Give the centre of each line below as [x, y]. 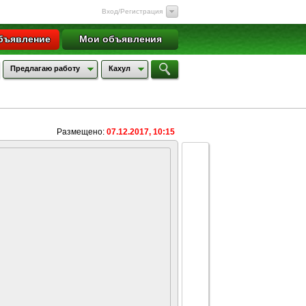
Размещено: [82, 132]
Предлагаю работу [45, 68]
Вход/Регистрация [132, 11]
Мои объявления [120, 39]
